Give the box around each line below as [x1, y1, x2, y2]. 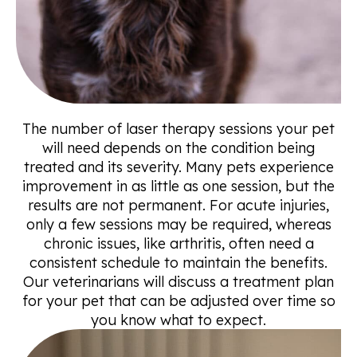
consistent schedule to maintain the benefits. [29, 253, 328, 272]
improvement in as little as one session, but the [22, 176, 335, 195]
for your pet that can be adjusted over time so [22, 291, 335, 310]
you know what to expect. [91, 310, 266, 329]
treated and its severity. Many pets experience [23, 157, 334, 176]
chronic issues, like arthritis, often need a [43, 233, 314, 253]
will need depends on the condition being [42, 138, 315, 157]
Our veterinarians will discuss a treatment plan [23, 272, 334, 291]
